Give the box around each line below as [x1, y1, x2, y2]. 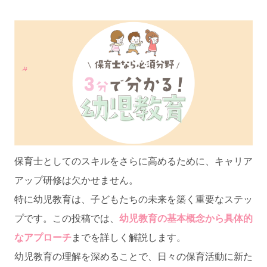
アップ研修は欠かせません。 [14, 173, 138, 187]
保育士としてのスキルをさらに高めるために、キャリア [14, 154, 253, 168]
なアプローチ [14, 230, 72, 244]
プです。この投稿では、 [14, 211, 119, 225]
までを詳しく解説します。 [72, 230, 186, 244]
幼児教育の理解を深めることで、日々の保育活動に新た [14, 249, 253, 263]
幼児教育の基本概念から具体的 [119, 211, 253, 225]
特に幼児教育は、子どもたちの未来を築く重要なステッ [14, 192, 253, 206]
